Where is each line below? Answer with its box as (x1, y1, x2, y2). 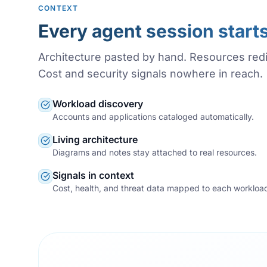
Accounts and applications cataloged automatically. (52, 111, 254, 122)
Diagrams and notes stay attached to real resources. (52, 147, 257, 157)
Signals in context (52, 169, 134, 181)
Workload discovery (52, 97, 143, 110)
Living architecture (52, 133, 138, 145)
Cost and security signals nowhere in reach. (38, 67, 263, 80)
